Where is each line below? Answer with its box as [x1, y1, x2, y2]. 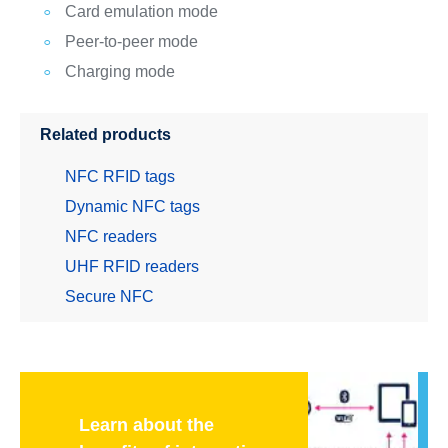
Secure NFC [64, 288, 154, 306]
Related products [39, 126, 171, 144]
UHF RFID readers [64, 258, 199, 276]
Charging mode [64, 62, 175, 80]
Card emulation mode [64, 2, 218, 20]
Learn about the [79, 415, 215, 436]
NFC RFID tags [64, 168, 175, 186]
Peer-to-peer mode [64, 32, 198, 50]
